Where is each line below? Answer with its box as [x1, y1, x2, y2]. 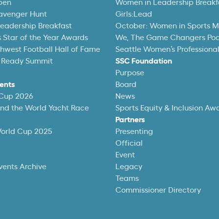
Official [115, 139, 143, 147]
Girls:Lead [115, 10, 152, 18]
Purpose [115, 69, 144, 77]
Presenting [115, 128, 153, 135]
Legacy [115, 163, 142, 171]
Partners [115, 116, 145, 124]
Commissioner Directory [115, 186, 201, 194]
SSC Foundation [115, 57, 172, 65]
